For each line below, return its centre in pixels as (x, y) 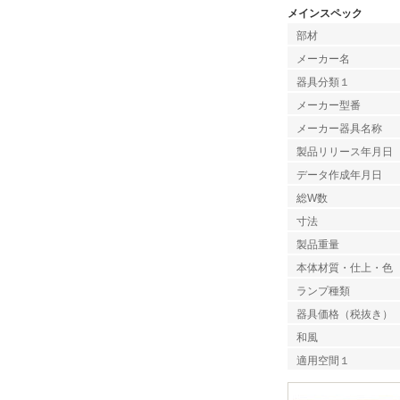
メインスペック (325, 13)
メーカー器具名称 (339, 129)
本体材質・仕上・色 (345, 268)
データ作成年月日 (339, 175)
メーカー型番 (329, 105)
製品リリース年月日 (345, 152)
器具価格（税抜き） (345, 314)
